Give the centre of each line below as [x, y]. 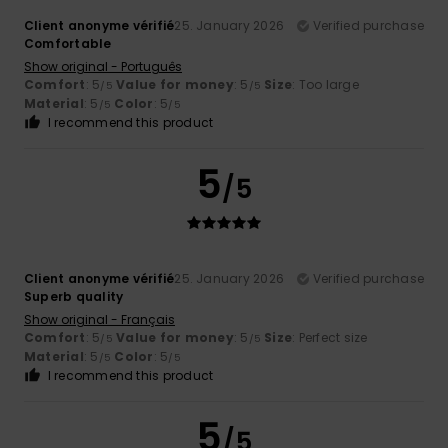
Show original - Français [99, 320]
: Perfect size [330, 338]
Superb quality [74, 297]
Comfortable [68, 44]
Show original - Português [103, 67]
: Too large [325, 85]
